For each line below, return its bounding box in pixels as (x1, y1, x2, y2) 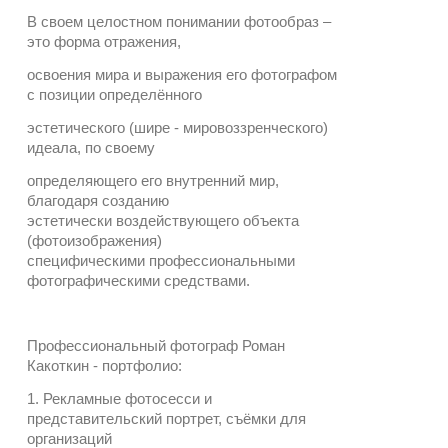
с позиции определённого (27, 86, 202, 103)
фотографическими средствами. (27, 271, 250, 289)
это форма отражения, (27, 33, 181, 51)
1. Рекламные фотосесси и (27, 389, 212, 407)
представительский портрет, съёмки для (27, 409, 306, 427)
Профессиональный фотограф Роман (27, 337, 285, 354)
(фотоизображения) (27, 231, 162, 249)
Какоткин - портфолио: (27, 357, 182, 374)
